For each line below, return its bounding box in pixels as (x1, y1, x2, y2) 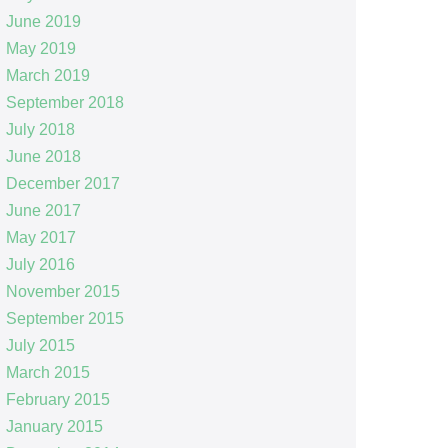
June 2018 (5, 147, 81, 165)
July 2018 (5, 120, 75, 138)
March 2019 (5, 66, 90, 84)
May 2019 (5, 39, 76, 57)
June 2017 (5, 201, 81, 219)
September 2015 (5, 309, 124, 327)
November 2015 (5, 282, 120, 300)
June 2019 (5, 12, 81, 30)
